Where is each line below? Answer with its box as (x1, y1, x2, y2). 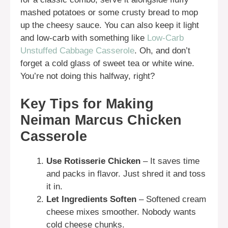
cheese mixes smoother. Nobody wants (46, 207, 196, 217)
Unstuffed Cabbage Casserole (20, 46, 134, 56)
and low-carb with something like (20, 33, 147, 43)
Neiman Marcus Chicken (20, 112, 182, 128)
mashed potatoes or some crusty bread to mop (20, 8, 198, 18)
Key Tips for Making (20, 96, 154, 111)
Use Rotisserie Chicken (46, 156, 140, 166)
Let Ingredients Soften (46, 194, 136, 204)
